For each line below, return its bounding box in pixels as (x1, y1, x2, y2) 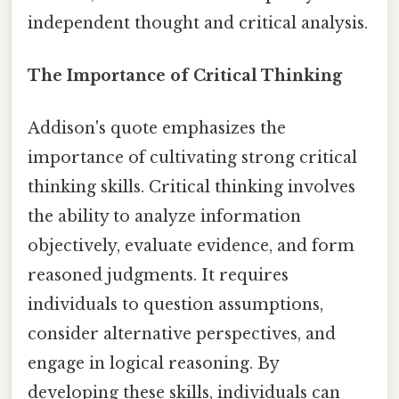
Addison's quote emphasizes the (28, 118, 286, 139)
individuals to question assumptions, (28, 295, 323, 315)
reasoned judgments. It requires (28, 265, 289, 286)
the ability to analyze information (28, 207, 301, 227)
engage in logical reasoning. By (28, 354, 279, 374)
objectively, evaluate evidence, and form (28, 236, 354, 256)
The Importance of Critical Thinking (28, 65, 342, 85)
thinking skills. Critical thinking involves (28, 177, 355, 198)
